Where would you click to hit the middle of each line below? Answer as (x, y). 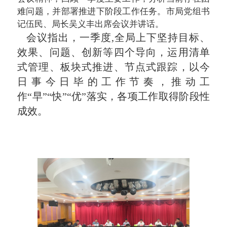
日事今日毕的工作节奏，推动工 (113, 82)
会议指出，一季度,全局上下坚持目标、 (113, 38)
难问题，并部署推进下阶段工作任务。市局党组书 (113, 12)
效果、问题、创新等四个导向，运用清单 (113, 52)
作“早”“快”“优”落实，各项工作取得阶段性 (113, 97)
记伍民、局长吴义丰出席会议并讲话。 (91, 24)
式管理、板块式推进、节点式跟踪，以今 (113, 67)
